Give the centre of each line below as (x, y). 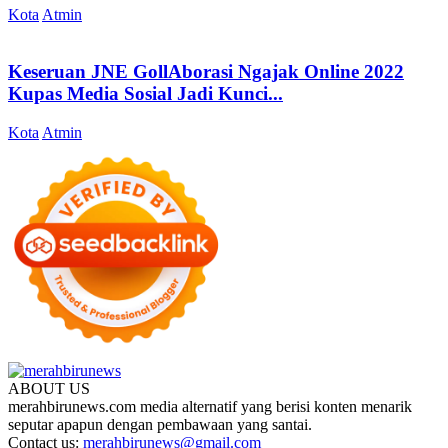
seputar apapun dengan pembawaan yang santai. (160, 424)
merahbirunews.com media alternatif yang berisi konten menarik (210, 406)
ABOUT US (49, 388)
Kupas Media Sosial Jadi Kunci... (145, 93)
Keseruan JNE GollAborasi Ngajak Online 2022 (206, 71)
